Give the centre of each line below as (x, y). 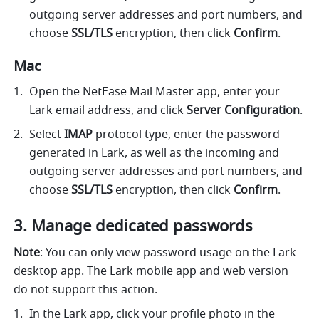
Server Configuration (244, 111)
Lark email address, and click (108, 111)
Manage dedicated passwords (142, 227)
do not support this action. (86, 290)
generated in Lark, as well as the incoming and (155, 153)
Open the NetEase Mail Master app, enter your (155, 92)
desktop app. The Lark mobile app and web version (151, 272)
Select (47, 135)
